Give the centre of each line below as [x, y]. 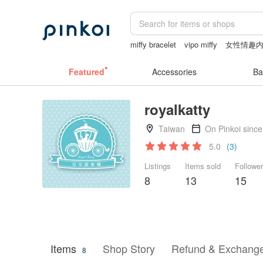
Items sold [203, 166]
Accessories [174, 72]
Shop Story [129, 248]
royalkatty [177, 109]
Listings [158, 166]
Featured [86, 72]
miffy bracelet [154, 44]
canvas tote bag [158, 56]
